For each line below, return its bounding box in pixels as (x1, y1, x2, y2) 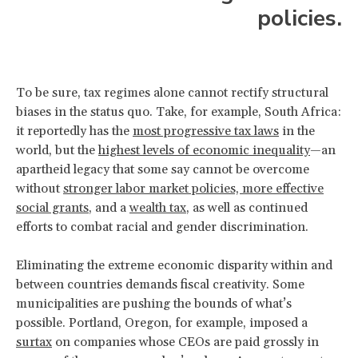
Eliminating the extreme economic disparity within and (16, 257, 332, 273)
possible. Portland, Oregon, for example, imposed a (16, 314, 308, 331)
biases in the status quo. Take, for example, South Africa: (16, 103, 341, 120)
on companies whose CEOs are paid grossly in (52, 333, 319, 350)
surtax (16, 333, 52, 350)
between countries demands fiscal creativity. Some (16, 276, 304, 292)
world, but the (16, 141, 98, 158)
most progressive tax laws (133, 122, 279, 139)
